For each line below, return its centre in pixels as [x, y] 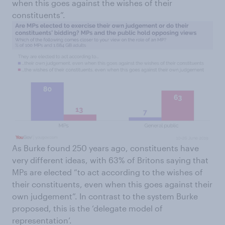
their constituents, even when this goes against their [112, 184]
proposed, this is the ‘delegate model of [87, 208]
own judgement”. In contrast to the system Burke [105, 196]
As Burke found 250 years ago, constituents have [105, 148]
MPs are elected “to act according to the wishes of [107, 172]
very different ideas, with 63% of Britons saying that [110, 160]
